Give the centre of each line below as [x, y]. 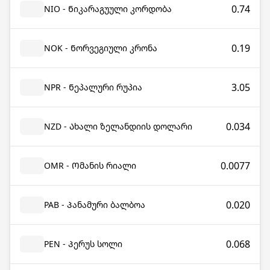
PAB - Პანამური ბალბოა [95, 205]
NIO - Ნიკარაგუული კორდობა [108, 9]
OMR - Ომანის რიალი [90, 165]
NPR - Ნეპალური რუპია [93, 87]
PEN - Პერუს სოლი [83, 244]
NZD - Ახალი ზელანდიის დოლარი [118, 126]
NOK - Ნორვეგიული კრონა [101, 48]
